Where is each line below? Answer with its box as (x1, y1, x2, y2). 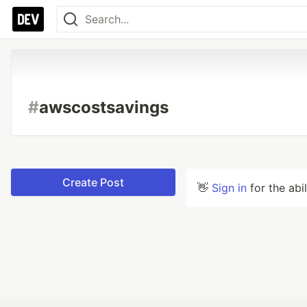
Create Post (62, 175, 124, 189)
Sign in (212, 181, 247, 195)
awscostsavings (39, 97, 169, 117)
